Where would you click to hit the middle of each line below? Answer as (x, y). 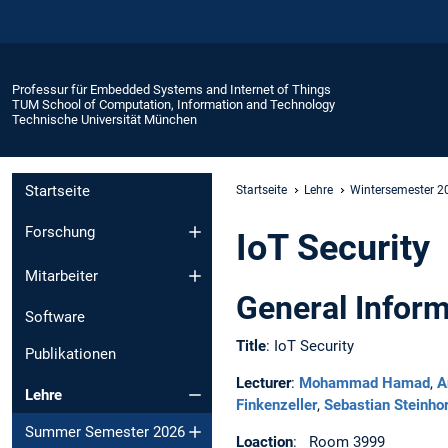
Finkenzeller (276, 404)
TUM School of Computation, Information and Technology (173, 104)
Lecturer (263, 382)
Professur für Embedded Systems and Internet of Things (171, 89)
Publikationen (70, 354)
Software (55, 317)
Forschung (60, 231)
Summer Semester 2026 (105, 431)
